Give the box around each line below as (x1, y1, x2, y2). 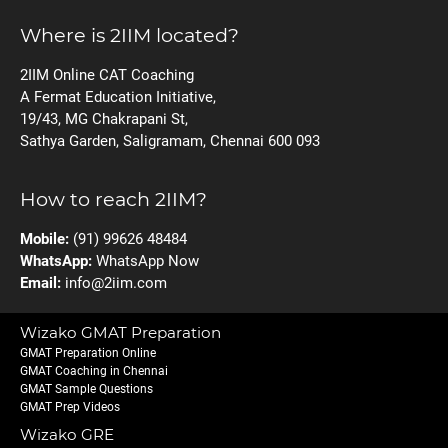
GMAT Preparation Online (20, 346, 156, 361)
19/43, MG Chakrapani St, (20, 109, 188, 128)
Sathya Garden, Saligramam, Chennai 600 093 (20, 131, 320, 150)
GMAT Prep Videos (20, 400, 120, 415)
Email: (20, 274, 65, 293)
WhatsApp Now (96, 252, 199, 271)
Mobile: (20, 230, 69, 249)
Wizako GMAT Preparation (20, 323, 221, 343)
